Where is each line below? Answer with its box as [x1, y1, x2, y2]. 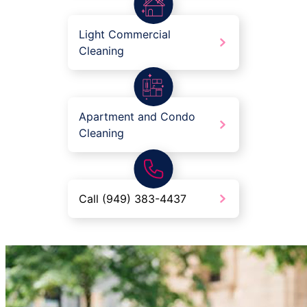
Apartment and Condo [79, 110, 195, 124]
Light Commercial [79, 27, 171, 42]
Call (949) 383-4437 [79, 192, 186, 206]
